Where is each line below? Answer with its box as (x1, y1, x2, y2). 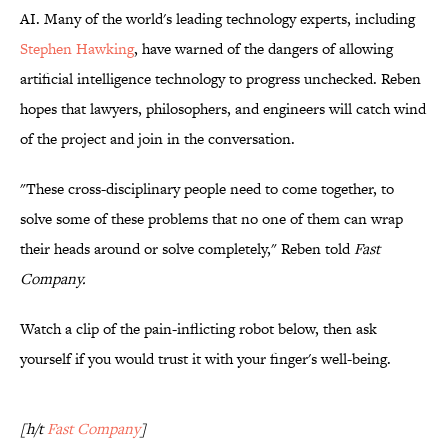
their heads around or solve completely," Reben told (20, 238, 354, 260)
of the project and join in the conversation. (20, 128, 295, 150)
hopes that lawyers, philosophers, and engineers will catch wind (20, 98, 426, 120)
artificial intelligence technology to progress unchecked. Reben (20, 68, 421, 90)
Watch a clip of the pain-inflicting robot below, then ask (20, 318, 377, 340)
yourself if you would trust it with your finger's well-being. (20, 348, 391, 370)
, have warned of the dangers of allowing (134, 38, 393, 60)
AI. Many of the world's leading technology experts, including (20, 8, 415, 30)
